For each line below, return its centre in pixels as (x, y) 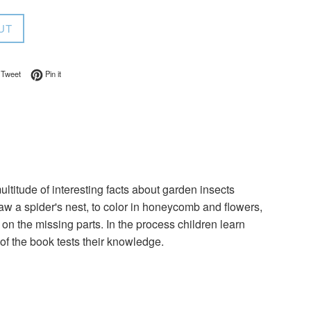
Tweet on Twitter (48, 73)
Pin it (53, 74)
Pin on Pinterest (87, 73)
